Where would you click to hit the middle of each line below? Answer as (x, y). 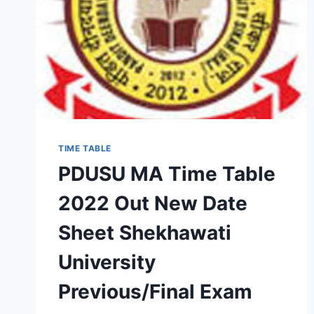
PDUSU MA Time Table (167, 174)
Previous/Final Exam (155, 292)
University (107, 262)
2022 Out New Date (153, 204)
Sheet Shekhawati (145, 233)
